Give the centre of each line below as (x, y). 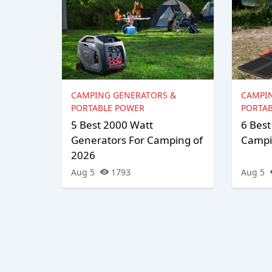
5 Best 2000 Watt (112, 124)
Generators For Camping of (137, 140)
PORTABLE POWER (108, 107)
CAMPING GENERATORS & (124, 95)
